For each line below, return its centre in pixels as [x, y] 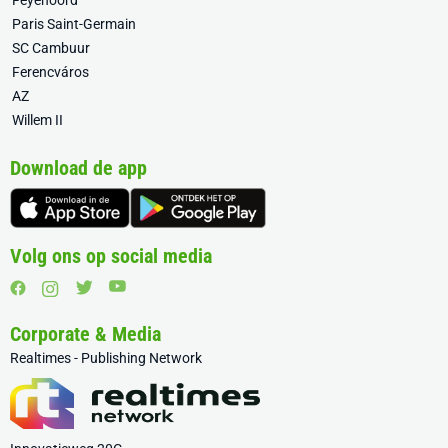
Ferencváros [50, 72]
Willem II [37, 120]
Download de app [78, 168]
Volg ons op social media [111, 256]
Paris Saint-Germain [74, 24]
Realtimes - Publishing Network [106, 358]
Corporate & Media [85, 334]
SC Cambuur [51, 48]
